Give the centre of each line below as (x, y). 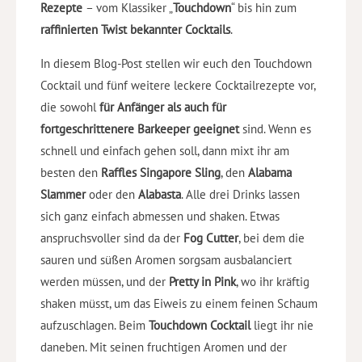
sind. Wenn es (275, 128)
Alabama (270, 172)
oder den (112, 194)
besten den (71, 172)
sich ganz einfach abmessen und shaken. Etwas (160, 216)
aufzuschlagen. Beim (95, 325)
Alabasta (160, 194)
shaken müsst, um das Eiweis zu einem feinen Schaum (179, 303)
